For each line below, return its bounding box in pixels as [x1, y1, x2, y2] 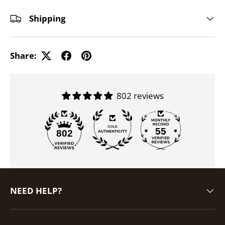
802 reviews [116, 90, 164, 102]
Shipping [29, 13, 66, 25]
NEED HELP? [10, 185, 62, 197]
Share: [10, 50, 37, 62]
